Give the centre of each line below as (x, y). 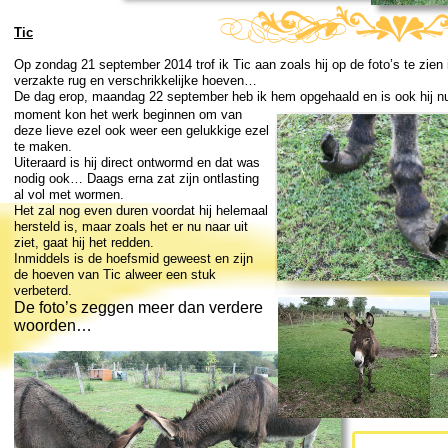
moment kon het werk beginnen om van (128, 114)
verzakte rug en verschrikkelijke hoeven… (135, 80)
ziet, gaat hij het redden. (84, 242)
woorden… (53, 325)
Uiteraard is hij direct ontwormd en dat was (137, 162)
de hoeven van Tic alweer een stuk (115, 274)
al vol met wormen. (69, 194)
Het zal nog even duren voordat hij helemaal (141, 210)
